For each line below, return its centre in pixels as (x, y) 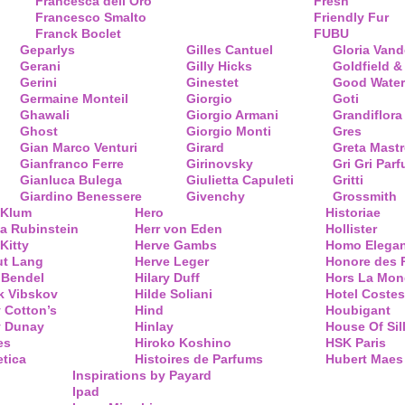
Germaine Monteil (74, 99)
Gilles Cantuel (230, 50)
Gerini (38, 82)
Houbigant (358, 310)
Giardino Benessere (81, 196)
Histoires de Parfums (199, 359)
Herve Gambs (176, 245)
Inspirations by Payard (142, 375)
